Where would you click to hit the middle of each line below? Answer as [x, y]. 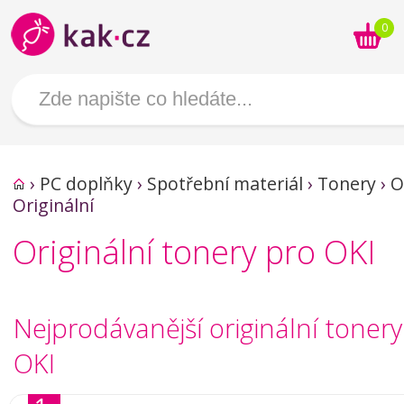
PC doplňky [86, 184]
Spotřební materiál [225, 184]
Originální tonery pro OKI [194, 252]
